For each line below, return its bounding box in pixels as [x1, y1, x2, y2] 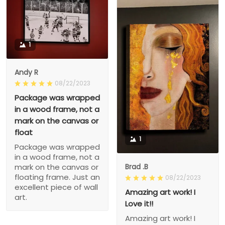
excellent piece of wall [15, 182, 98, 193]
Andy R [15, 67, 38, 78]
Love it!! [125, 198, 153, 209]
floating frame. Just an [15, 172, 100, 183]
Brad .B [125, 162, 148, 172]
